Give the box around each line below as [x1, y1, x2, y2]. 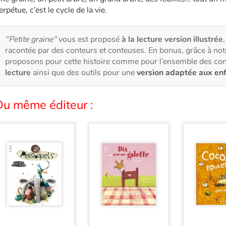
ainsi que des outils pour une [31, 67, 137, 79]
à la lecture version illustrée [122, 34, 223, 45]
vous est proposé [59, 34, 122, 45]
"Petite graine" [5, 34, 59, 45]
